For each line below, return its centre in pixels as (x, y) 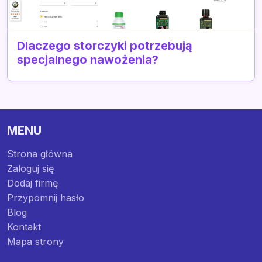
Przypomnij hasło (46, 197)
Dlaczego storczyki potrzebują (105, 45)
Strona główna (40, 154)
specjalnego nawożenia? (88, 59)
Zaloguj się (30, 168)
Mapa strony (35, 241)
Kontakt (24, 227)
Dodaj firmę (32, 183)
